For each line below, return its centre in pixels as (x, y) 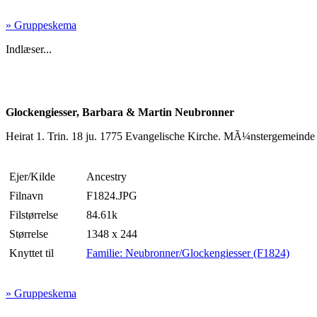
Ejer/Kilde (32, 177)
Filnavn (26, 196)
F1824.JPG (112, 196)
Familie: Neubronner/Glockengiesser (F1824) (188, 253)
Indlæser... (29, 50)
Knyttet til (31, 253)
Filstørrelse (34, 215)
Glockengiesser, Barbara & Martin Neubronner (120, 113)
